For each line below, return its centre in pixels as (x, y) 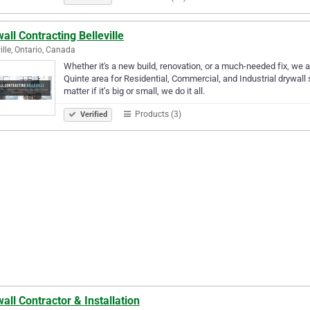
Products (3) (157, 114)
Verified (93, 114)
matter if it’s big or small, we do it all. (134, 91)
